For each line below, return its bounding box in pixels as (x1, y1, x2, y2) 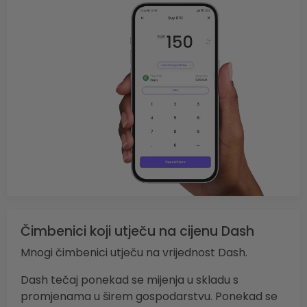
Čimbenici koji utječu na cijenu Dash (21, 222, 254, 241)
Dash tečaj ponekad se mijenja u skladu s (21, 272, 238, 288)
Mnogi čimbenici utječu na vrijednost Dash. (21, 245, 247, 261)
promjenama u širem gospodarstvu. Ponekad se (21, 288, 278, 305)
